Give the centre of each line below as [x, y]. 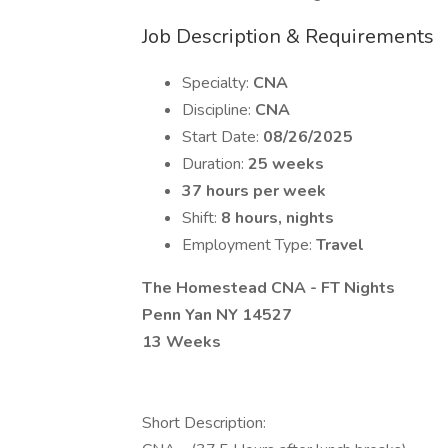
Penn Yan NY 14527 [217, 315]
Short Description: [204, 423]
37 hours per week [254, 191]
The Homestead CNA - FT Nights [268, 288]
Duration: [215, 164]
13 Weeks [181, 342]
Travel [340, 245]
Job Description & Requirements [288, 36]
